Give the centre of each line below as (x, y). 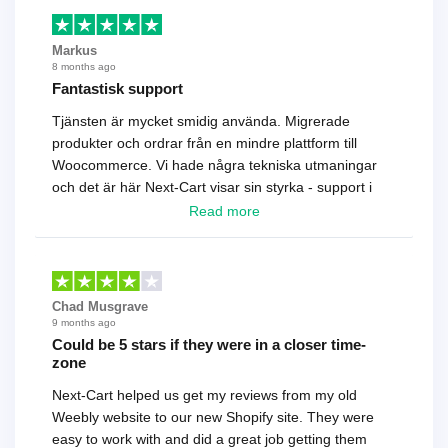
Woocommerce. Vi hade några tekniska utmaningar (214, 164)
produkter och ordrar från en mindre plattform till (204, 142)
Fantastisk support (117, 88)
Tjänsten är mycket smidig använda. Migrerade (201, 120)
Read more (224, 210)
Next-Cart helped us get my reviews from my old (204, 395)
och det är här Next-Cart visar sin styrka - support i (212, 186)
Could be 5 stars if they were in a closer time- (209, 345)
